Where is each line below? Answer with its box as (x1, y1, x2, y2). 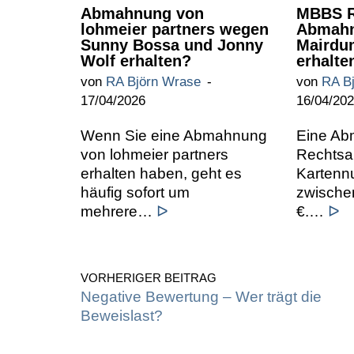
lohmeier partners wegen (81, 20, 269, 38)
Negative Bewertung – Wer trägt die (81, 288, 322, 305)
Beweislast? (81, 307, 163, 324)
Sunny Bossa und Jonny (81, 36, 263, 54)
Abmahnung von (81, 4, 204, 22)
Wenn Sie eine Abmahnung (81, 126, 267, 144)
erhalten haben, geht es (81, 164, 242, 182)
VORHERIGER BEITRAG (81, 270, 217, 284)
